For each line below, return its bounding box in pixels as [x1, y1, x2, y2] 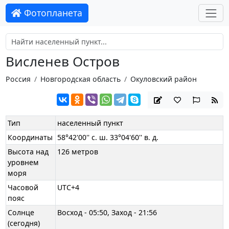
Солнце [8, 208, 35, 218]
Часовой [8, 182, 39, 193]
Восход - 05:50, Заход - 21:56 [57, 208, 157, 218]
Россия [5, 74, 31, 84]
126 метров [57, 147, 99, 157]
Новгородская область [40, 74, 121, 84]
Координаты [8, 132, 53, 143]
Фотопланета [21, 7, 83, 19]
